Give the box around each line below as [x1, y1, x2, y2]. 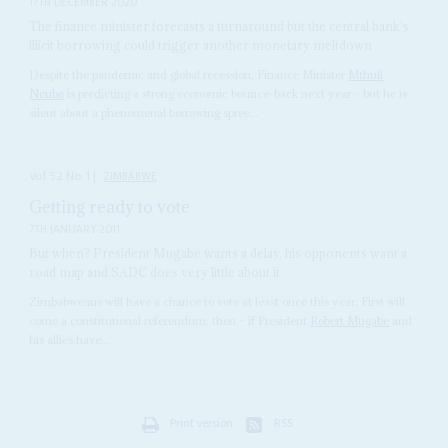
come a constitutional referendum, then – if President [29, 312, 311, 328]
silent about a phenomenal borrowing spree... [29, 105, 260, 121]
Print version [170, 413, 233, 433]
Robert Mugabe [310, 312, 390, 328]
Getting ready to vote [29, 195, 191, 218]
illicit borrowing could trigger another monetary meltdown [29, 37, 373, 54]
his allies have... [29, 331, 111, 347]
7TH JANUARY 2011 [29, 219, 121, 239]
